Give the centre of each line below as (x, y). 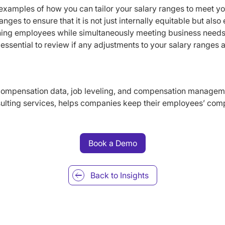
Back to (105, 176)
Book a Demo (113, 143)
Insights (134, 176)
